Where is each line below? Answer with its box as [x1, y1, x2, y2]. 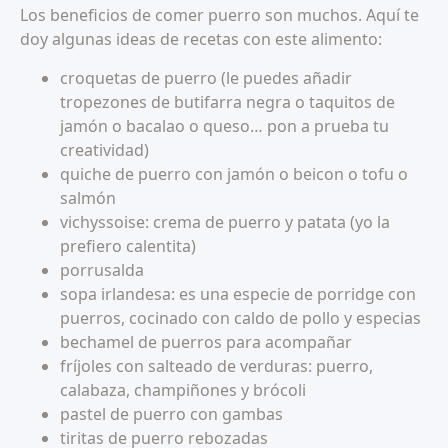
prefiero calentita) [60, 235, 196, 258]
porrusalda [60, 259, 144, 282]
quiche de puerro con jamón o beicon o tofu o [60, 163, 408, 186]
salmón [60, 187, 116, 210]
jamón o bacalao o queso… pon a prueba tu [60, 115, 389, 138]
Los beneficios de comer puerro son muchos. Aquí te [20, 4, 419, 27]
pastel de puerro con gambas [60, 403, 283, 426]
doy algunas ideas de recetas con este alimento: [20, 28, 382, 51]
